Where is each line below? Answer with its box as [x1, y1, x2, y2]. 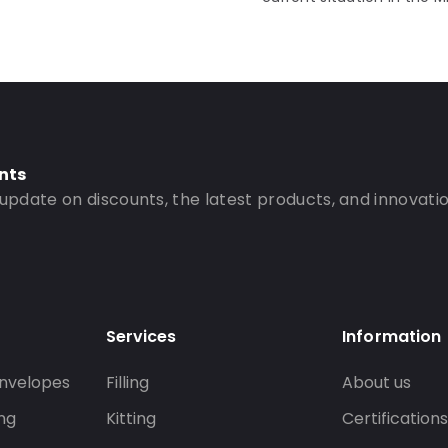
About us [342, 371, 412, 394]
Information [342, 325, 441, 348]
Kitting [105, 407, 156, 430]
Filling [105, 371, 149, 394]
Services [105, 325, 176, 348]
